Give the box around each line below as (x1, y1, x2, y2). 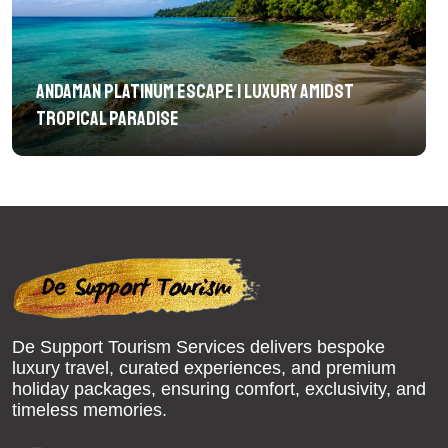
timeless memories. (12, 400, 167, 421)
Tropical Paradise (36, 106, 179, 131)
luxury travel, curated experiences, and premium (12, 358, 396, 379)
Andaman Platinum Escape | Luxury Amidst (36, 79, 354, 104)
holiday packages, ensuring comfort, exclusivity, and (12, 379, 426, 400)
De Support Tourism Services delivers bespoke (12, 337, 385, 358)
